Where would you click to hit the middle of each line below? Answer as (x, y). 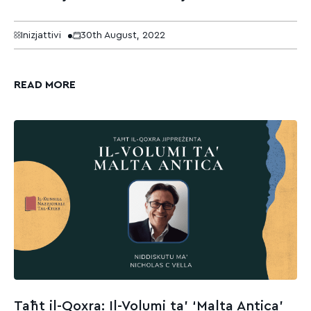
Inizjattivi (41, 35)
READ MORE (45, 85)
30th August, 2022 (123, 35)
